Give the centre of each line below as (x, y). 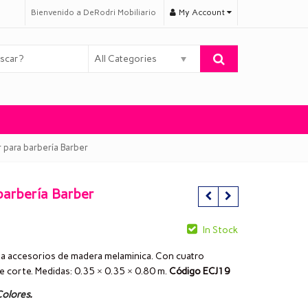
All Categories (125, 59)
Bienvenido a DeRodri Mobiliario (93, 12)
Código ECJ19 (200, 272)
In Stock (220, 230)
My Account (203, 12)
